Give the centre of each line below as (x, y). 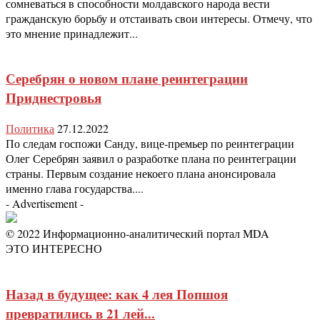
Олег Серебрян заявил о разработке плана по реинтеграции (151, 158)
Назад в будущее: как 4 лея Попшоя (117, 294)
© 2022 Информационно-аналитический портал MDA (137, 233)
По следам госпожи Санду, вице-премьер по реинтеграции (150, 143)
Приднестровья (54, 98)
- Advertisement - (45, 203)
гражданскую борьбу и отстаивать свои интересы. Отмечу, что (159, 18)
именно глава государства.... (75, 188)
